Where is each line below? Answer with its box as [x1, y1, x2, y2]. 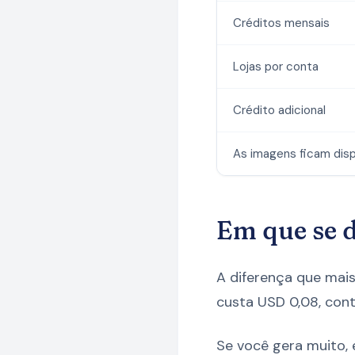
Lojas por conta [233, 59, 319, 75]
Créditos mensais [233, 15, 330, 32]
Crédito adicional [233, 102, 326, 119]
